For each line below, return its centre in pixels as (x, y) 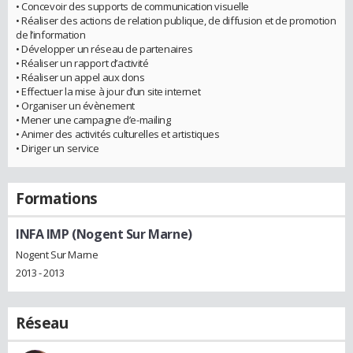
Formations (57, 198)
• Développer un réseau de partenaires (104, 48)
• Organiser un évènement (75, 105)
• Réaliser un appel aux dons (80, 77)
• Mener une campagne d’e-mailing (93, 119)
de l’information (51, 34)
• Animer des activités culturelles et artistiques (118, 134)
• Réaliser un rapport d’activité (82, 63)
